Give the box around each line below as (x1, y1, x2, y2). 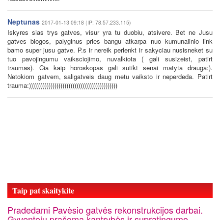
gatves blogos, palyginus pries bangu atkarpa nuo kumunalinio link (7, 36, 213, 46)
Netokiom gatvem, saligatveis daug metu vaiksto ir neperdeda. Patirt (7, 72, 213, 81)
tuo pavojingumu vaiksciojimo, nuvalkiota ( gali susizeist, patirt (7, 54, 213, 63)
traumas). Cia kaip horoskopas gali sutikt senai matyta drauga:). (7, 63, 213, 72)
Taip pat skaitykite (12, 185, 74, 196)
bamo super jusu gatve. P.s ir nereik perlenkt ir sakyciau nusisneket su (7, 45, 213, 55)
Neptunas (7, 17, 40, 27)
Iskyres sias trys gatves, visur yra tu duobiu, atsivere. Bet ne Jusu (7, 27, 213, 37)
